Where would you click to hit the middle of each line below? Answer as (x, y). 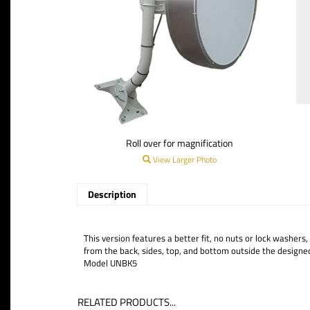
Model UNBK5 (110, 263)
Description (112, 194)
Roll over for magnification (180, 143)
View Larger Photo (184, 159)
